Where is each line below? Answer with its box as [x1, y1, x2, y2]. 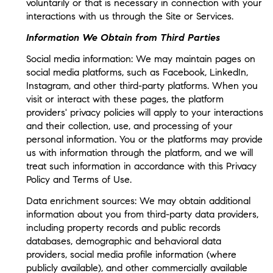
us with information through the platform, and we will [26, 147, 253, 159]
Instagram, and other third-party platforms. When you [26, 80, 258, 92]
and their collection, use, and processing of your [26, 120, 233, 132]
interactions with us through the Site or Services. [26, 10, 233, 22]
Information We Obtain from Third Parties [26, 31, 220, 43]
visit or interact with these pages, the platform [26, 93, 224, 105]
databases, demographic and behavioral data [26, 235, 221, 247]
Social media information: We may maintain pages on [26, 53, 255, 65]
